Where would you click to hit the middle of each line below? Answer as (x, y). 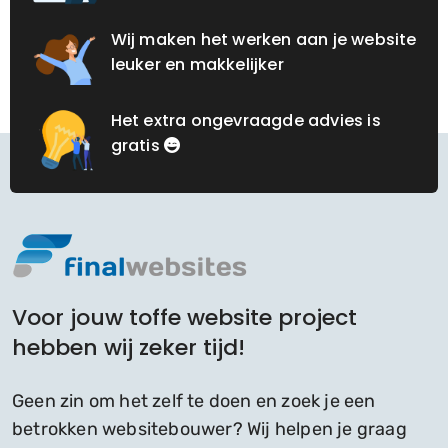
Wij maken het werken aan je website (263, 40)
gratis (137, 146)
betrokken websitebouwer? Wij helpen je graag (209, 429)
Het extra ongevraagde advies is (245, 121)
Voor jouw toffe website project (184, 318)
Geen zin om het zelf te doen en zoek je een (194, 401)
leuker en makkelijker (197, 65)
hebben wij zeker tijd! (128, 348)
